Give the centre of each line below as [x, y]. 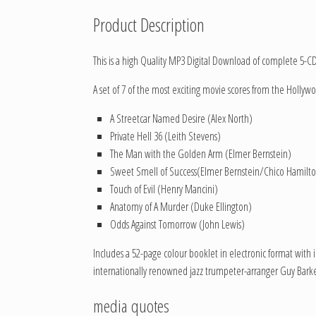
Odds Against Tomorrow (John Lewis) [177, 224]
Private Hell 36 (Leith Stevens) [165, 136]
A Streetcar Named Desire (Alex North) [181, 118]
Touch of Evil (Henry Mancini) [164, 189]
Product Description [149, 25]
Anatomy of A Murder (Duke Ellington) [181, 206]
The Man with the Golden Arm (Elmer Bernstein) [201, 153]
